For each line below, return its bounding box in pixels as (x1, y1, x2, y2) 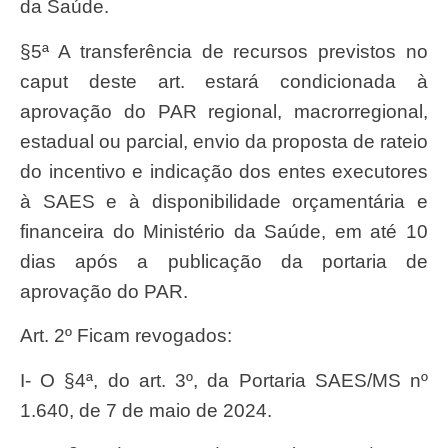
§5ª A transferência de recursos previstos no (20, 40, 42, 62)
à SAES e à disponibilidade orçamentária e (20, 190, 428, 212)
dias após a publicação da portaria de (20, 250, 428, 272)
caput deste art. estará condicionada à (20, 70, 428, 92)
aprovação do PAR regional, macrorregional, (20, 100, 428, 122)
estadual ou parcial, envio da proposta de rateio (20, 130, 428, 152)
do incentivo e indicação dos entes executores (20, 160, 428, 182)
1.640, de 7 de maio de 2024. (20, 399, 272, 421)
